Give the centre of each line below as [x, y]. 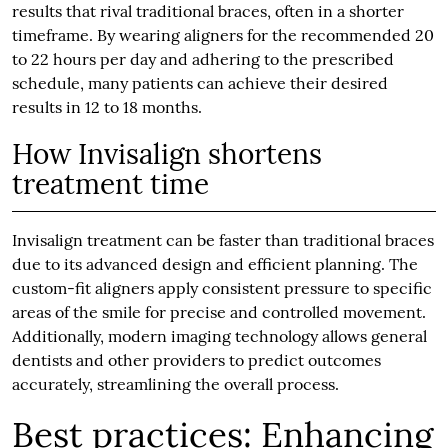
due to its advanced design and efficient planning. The [214, 263]
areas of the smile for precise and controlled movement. [218, 311]
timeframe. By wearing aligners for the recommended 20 [222, 34]
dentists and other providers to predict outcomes [196, 359]
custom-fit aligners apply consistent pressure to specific [221, 287]
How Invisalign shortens [166, 153]
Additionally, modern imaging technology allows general [219, 335]
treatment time [110, 183]
